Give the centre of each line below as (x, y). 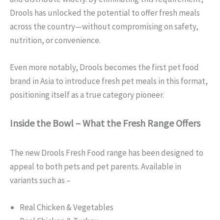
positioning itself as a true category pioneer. (87, 95)
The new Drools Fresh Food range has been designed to (107, 153)
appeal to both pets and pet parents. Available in (96, 167)
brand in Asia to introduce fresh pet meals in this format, (109, 81)
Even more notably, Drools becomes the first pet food (104, 67)
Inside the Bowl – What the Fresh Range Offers (105, 123)
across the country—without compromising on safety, (104, 26)
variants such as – (40, 180)
